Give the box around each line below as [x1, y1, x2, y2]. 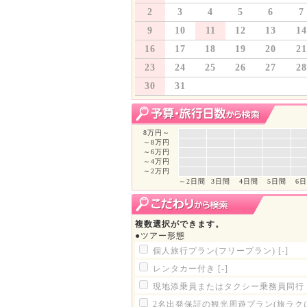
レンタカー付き [153, 264, 218, 274]
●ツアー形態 [135, 231, 185, 241]
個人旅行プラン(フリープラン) [153, 246, 278, 256]
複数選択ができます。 [135, 219, 224, 230]
